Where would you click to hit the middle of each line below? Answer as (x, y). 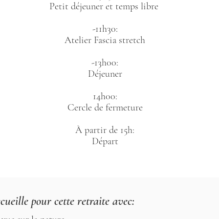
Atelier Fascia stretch (105, 40)
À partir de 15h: (105, 130)
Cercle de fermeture (105, 107)
